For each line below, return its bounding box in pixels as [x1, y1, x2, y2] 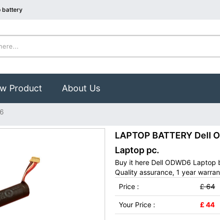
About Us [62, 83, 100, 93]
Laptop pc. [115, 145, 159, 155]
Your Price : [119, 200, 155, 209]
